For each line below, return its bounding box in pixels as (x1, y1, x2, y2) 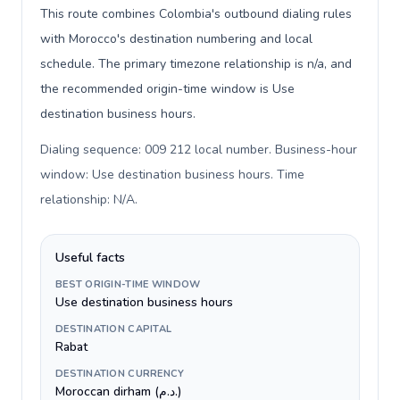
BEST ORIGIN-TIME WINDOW (55, 278, 201, 291)
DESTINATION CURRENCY (55, 367, 185, 380)
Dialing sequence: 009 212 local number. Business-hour (40, 141, 357, 158)
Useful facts (55, 249, 125, 266)
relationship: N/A (40, 191, 135, 208)
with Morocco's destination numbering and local (40, 30, 312, 47)
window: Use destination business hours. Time (40, 166, 304, 183)
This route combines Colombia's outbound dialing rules (40, 5, 352, 22)
